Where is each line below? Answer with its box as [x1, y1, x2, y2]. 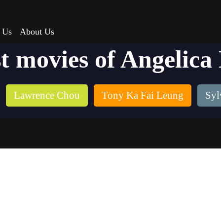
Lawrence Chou [13, 89, 80, 101]
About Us [20, 27, 54, 37]
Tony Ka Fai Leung [101, 89, 184, 101]
